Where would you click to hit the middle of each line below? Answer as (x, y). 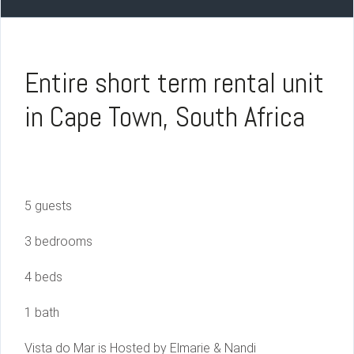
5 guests (48, 206)
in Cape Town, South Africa (165, 117)
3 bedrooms (58, 242)
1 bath (42, 313)
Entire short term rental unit (174, 83)
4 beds (43, 277)
